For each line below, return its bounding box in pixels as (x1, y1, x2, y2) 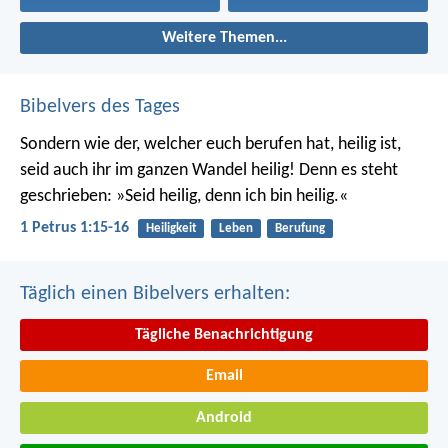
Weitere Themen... (161, 30, 287, 47)
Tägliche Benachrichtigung (135, 326, 313, 343)
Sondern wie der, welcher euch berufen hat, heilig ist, (20, 135, 401, 155)
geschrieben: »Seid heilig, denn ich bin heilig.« (20, 187, 348, 207)
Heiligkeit (145, 222, 197, 236)
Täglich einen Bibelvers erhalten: (20, 283, 290, 304)
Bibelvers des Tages (20, 97, 180, 118)
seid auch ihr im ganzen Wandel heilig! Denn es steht (20, 161, 398, 181)
